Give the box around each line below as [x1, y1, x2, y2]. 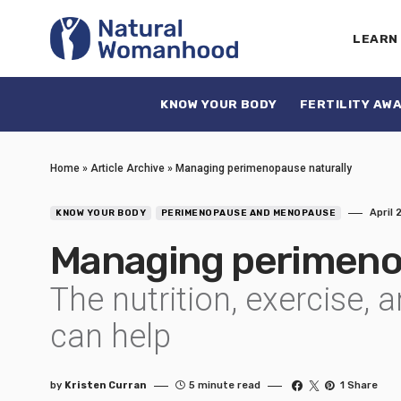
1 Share [340, 380, 379, 391]
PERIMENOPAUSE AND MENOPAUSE [160, 208, 336, 218]
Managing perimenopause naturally [175, 162, 352, 175]
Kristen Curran [64, 380, 147, 391]
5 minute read [189, 380, 260, 391]
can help [50, 318, 171, 355]
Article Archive [90, 162, 165, 175]
